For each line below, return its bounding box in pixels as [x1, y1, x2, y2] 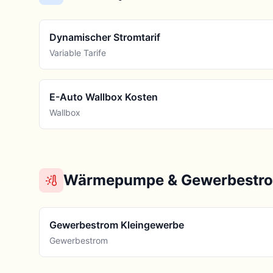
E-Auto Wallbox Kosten [49, 91, 158, 103]
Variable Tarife [49, 48, 106, 58]
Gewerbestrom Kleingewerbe [49, 219, 184, 231]
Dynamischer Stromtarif [49, 31, 160, 43]
